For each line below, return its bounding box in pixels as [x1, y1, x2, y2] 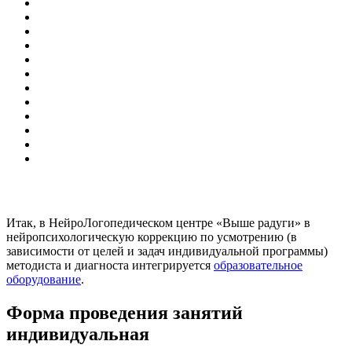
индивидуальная [6, 323, 149, 344]
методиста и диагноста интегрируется [6, 258, 214, 272]
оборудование [6, 272, 81, 286]
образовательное [214, 258, 302, 272]
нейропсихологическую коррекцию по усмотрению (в [6, 229, 297, 244]
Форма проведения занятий [6, 302, 243, 323]
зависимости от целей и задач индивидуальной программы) [6, 244, 328, 258]
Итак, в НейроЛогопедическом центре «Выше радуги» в [6, 215, 310, 229]
